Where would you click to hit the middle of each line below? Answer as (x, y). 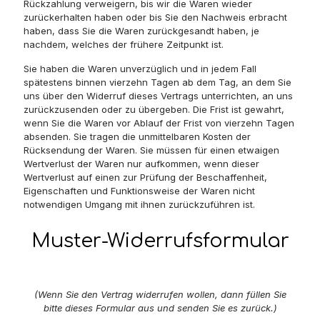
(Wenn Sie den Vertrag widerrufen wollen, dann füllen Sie (160, 294)
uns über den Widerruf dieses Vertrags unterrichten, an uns (158, 96)
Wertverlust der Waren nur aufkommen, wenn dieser (141, 164)
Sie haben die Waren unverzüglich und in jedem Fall (140, 69)
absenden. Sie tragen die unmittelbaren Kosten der (137, 136)
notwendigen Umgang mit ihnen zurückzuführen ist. (139, 204)
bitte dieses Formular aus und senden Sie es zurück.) (160, 308)
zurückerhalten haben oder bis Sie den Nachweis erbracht (155, 17)
